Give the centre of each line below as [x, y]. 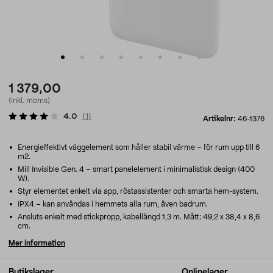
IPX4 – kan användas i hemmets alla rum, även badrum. [112, 204]
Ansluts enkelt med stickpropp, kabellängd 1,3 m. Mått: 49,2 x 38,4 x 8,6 [138, 217]
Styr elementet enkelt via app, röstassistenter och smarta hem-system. [137, 191]
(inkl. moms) [29, 101]
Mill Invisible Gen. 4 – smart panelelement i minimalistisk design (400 [135, 169]
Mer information [37, 243]
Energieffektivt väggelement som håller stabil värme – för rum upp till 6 [138, 147]
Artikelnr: [220, 119]
